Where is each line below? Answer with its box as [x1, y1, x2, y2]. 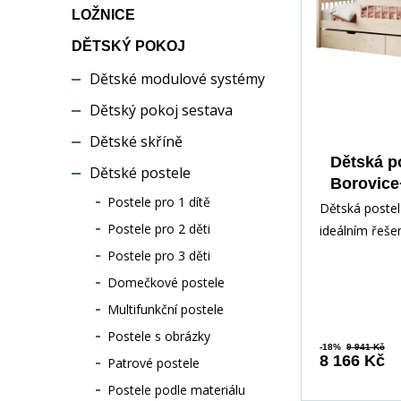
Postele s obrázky [107, 328, 210, 345]
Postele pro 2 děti [107, 220, 210, 237]
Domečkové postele [107, 274, 225, 291]
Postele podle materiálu [107, 381, 245, 398]
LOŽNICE [72, 7, 135, 22]
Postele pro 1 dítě [107, 193, 210, 210]
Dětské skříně [90, 132, 183, 151]
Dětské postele [90, 163, 191, 183]
